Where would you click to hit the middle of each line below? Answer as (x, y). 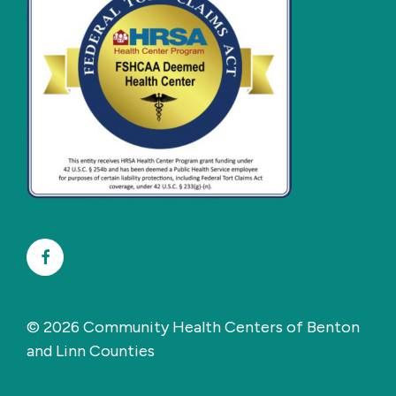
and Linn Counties (91, 350)
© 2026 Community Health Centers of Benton (193, 327)
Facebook (80, 256)
